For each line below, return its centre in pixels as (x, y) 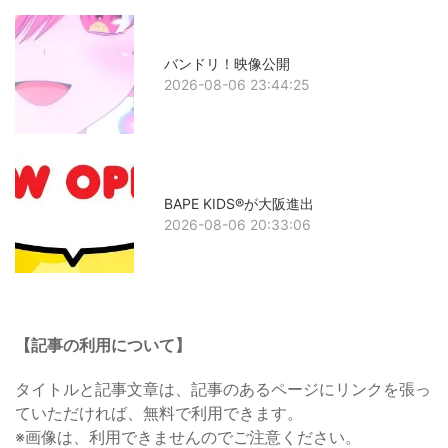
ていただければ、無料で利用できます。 (159, 413)
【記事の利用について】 (103, 345)
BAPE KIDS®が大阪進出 (239, 203)
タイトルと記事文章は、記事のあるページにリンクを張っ (223, 389)
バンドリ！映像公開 (227, 64)
